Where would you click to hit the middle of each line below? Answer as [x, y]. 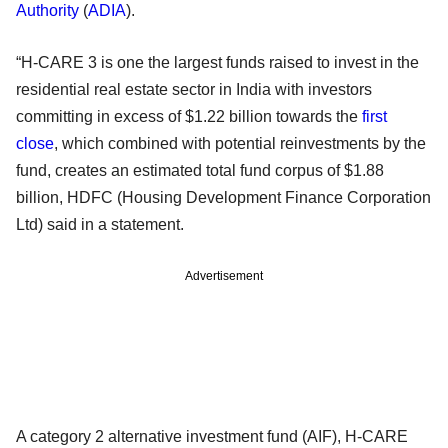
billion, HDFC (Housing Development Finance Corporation [223, 197]
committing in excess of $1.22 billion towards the [189, 116]
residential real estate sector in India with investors [194, 89]
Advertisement [224, 275]
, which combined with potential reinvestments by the [240, 143]
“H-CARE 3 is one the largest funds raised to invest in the [217, 62]
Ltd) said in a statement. [102, 224]
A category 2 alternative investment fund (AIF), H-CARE [212, 436]
